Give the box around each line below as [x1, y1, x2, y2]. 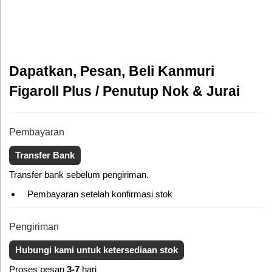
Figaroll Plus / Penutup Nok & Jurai [9, 83, 240, 99]
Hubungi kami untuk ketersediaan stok [15, 245, 178, 256]
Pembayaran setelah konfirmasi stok [27, 189, 172, 200]
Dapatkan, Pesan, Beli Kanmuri [9, 63, 214, 79]
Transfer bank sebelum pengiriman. [9, 169, 149, 180]
